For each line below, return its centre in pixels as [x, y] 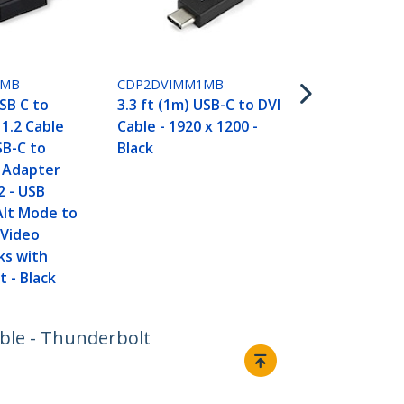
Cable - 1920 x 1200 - [188, 127]
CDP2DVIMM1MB [171, 85]
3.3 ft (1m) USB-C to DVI [199, 105]
